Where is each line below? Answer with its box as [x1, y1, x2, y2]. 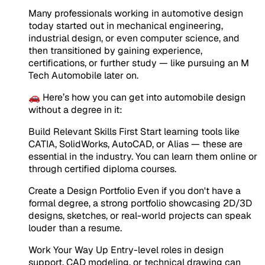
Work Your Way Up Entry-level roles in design [28, 243, 224, 256]
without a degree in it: [28, 103, 122, 116]
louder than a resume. [28, 221, 122, 234]
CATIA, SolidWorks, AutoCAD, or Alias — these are [28, 137, 243, 150]
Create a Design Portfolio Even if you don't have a [28, 184, 241, 197]
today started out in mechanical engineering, [28, 19, 223, 32]
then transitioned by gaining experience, [28, 44, 202, 57]
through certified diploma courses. [28, 162, 176, 175]
